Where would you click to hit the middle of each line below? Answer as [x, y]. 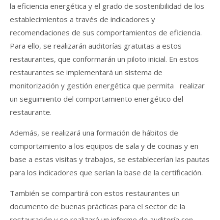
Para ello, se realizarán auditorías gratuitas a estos [96, 45]
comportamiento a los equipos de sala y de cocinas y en [104, 146]
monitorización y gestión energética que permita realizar [107, 85]
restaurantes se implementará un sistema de [86, 72]
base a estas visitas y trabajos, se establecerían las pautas [110, 159]
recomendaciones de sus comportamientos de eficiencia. [106, 32]
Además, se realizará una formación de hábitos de [94, 132]
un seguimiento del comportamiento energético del [96, 98]
